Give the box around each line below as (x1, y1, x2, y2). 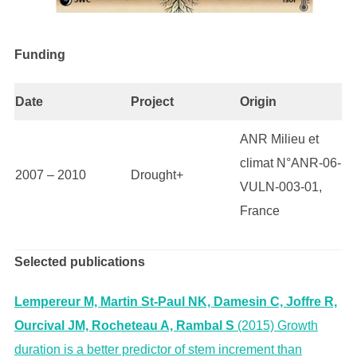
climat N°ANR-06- (239, 156, 341, 171)
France (239, 204, 280, 218)
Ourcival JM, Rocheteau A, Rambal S (14, 319, 234, 333)
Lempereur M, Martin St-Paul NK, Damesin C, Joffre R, (14, 295, 337, 309)
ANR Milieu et (239, 132, 319, 147)
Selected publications (14, 255, 145, 269)
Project (130, 95, 174, 109)
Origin (239, 95, 277, 109)
